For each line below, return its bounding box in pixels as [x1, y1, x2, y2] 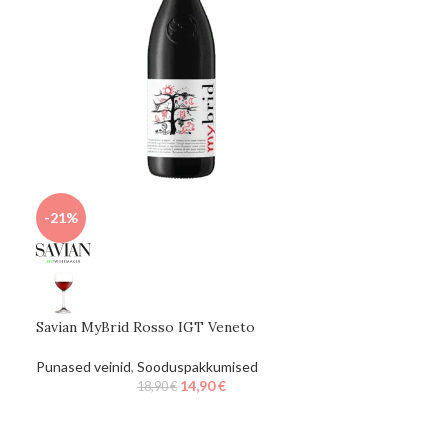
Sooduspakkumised [137, 357, 259, 375]
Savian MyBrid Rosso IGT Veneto [36, 317, 256, 336]
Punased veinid [36, 357, 132, 375]
